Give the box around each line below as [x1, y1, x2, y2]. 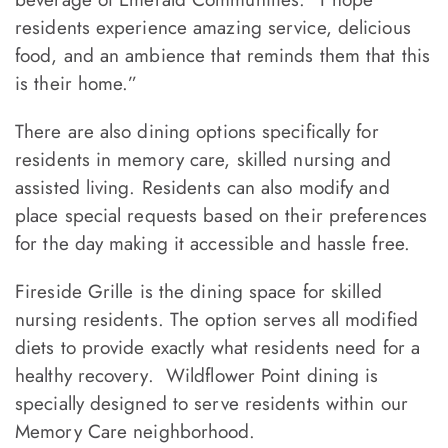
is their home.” [15, 70, 138, 98]
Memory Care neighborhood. [15, 418, 256, 446]
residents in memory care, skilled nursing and [15, 146, 392, 174]
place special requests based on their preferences [15, 202, 427, 230]
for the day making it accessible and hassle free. [15, 230, 410, 258]
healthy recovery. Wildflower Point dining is [15, 362, 379, 390]
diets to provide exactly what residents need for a [15, 334, 421, 362]
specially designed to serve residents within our [15, 390, 408, 418]
